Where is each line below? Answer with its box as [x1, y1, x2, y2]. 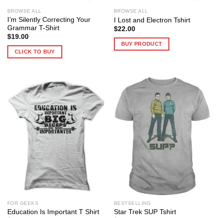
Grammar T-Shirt [7, 24, 59, 32]
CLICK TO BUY [14, 49, 55, 55]
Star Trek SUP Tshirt [113, 208, 176, 216]
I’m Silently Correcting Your [7, 16, 91, 23]
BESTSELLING [113, 200, 151, 206]
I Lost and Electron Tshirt [113, 16, 190, 24]
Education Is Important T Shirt [7, 208, 99, 216]
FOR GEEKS [7, 200, 39, 206]
